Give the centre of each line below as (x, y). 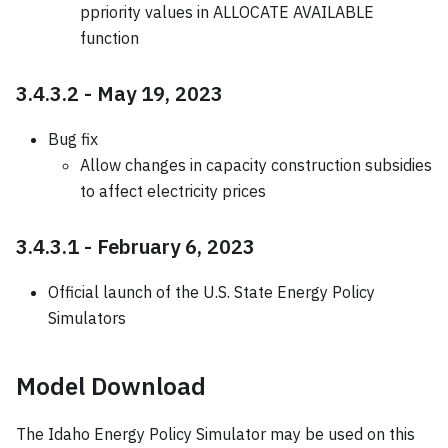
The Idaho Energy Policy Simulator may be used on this (215, 433)
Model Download (111, 385)
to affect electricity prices (173, 190)
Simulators (87, 317)
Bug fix (73, 138)
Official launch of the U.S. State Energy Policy (211, 291)
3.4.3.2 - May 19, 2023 (119, 93)
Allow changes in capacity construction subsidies (256, 164)
